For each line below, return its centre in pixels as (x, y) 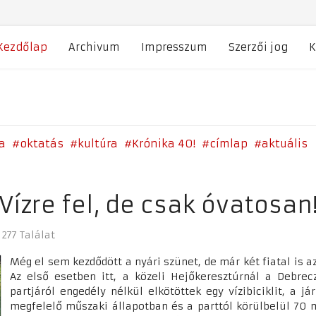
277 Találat (28, 235)
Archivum (94, 47)
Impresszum (174, 47)
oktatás (42, 144)
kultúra (98, 144)
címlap (229, 144)
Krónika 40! (164, 144)
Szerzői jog (258, 47)
